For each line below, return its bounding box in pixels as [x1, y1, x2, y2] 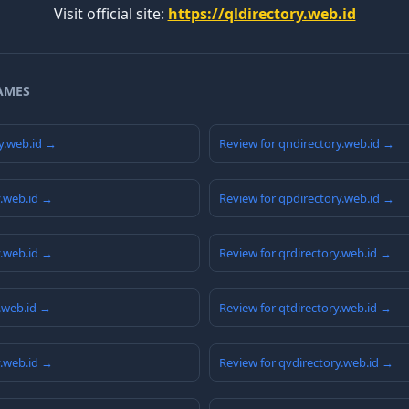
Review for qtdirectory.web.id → [219, 299, 392, 317]
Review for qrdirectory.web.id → [219, 245, 392, 262]
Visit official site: [53, 4, 168, 25]
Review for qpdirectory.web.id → [219, 190, 394, 207]
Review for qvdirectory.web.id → [219, 354, 393, 372]
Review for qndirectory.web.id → [219, 135, 394, 152]
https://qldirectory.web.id [167, 4, 356, 25]
